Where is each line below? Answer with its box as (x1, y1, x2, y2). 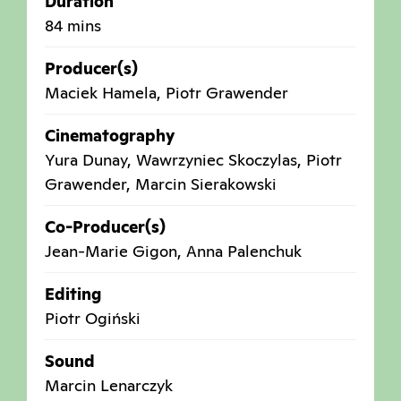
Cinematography (45, 125, 175, 147)
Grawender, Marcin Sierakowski (45, 174, 277, 195)
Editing (45, 284, 101, 305)
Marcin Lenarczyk (45, 375, 173, 397)
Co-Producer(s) (45, 217, 166, 238)
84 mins (45, 15, 101, 37)
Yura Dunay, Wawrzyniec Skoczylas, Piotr (45, 149, 342, 171)
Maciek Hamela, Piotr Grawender (45, 82, 288, 104)
